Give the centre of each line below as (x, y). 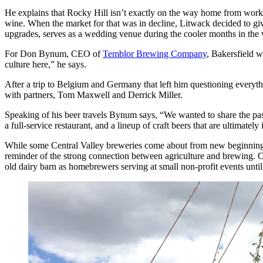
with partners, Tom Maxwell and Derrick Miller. (94, 95)
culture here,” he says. (45, 64)
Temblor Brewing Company (155, 53)
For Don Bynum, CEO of (54, 53)
